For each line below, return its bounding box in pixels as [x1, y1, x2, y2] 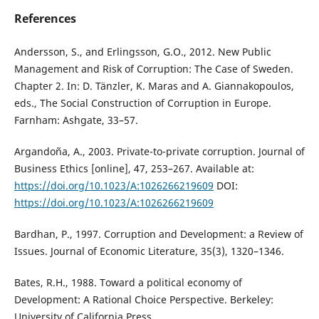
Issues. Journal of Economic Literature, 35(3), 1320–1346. [14, 244, 284, 258]
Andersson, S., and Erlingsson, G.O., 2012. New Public [14, 45, 271, 59]
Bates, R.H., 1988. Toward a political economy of [14, 276, 242, 290]
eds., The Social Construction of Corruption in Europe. [14, 96, 271, 110]
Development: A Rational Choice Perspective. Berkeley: [14, 293, 273, 307]
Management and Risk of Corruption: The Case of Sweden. [14, 62, 293, 76]
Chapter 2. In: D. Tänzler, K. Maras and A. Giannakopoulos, [14, 79, 294, 93]
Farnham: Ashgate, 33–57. [14, 113, 138, 127]
